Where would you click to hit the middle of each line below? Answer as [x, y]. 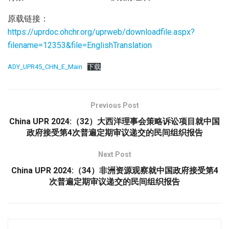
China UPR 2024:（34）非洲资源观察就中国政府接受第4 [114, 170]
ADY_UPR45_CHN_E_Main [45, 66]
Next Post [114, 154]
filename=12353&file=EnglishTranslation [80, 45]
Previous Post [114, 105]
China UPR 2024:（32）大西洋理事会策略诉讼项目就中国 [114, 121]
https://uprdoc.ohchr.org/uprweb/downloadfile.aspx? [101, 32]
